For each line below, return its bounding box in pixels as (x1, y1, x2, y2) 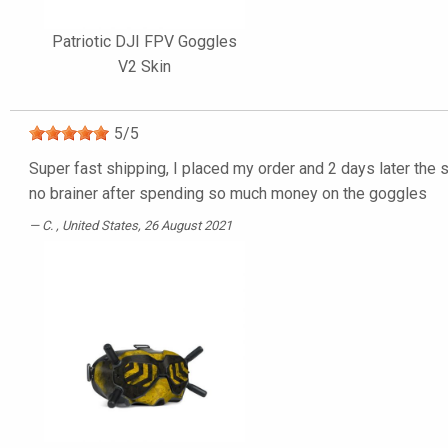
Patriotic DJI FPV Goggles (51, 31, 237, 51)
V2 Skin (117, 56, 171, 76)
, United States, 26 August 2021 (56, 217, 232, 233)
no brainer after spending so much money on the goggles (29, 183, 427, 203)
